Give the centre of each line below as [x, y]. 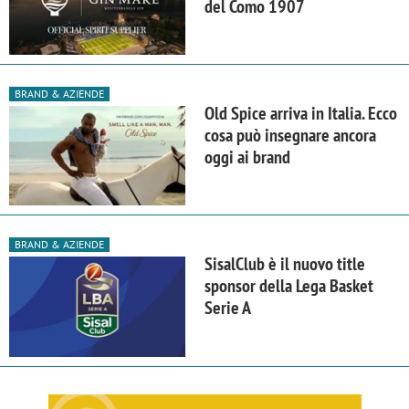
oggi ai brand [247, 157]
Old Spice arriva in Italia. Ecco [301, 114]
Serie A [228, 308]
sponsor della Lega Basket [289, 286]
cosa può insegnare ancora [290, 136]
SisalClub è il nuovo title [285, 264]
